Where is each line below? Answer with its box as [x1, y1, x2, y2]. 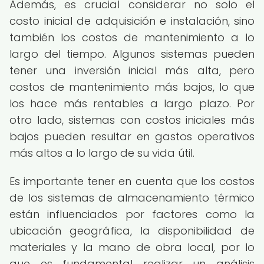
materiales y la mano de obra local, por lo [9, 240, 255, 255]
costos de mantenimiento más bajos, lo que [9, 80, 255, 94]
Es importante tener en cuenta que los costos [9, 174, 255, 189]
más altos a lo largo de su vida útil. [9, 146, 194, 160]
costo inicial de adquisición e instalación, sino [9, 14, 255, 28]
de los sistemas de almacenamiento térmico [9, 190, 255, 205]
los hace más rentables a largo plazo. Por [9, 96, 255, 111]
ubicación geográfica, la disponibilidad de [9, 223, 255, 238]
